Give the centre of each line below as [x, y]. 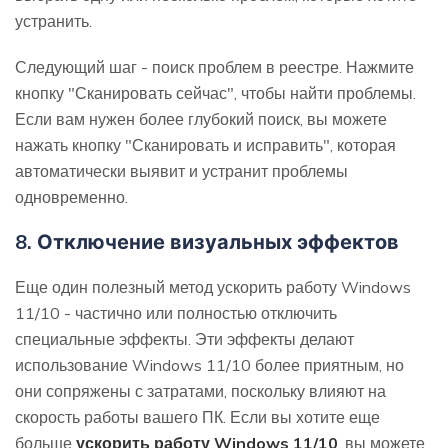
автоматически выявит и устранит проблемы [181, 171]
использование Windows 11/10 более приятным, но [209, 365]
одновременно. [71, 197]
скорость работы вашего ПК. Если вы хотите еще [197, 417]
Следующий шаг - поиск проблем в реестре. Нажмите [214, 67]
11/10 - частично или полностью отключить [176, 313]
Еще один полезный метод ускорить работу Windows [213, 287]
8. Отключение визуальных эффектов [207, 242]
